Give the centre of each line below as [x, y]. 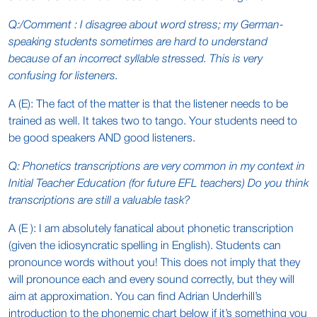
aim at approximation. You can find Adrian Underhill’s [135, 297]
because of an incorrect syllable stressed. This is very [136, 59]
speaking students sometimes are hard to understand [138, 42]
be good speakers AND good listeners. [102, 139]
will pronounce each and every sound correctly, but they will [151, 280]
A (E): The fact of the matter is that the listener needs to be [148, 105]
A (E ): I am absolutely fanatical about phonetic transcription [151, 229]
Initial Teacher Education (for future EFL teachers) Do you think [158, 184]
